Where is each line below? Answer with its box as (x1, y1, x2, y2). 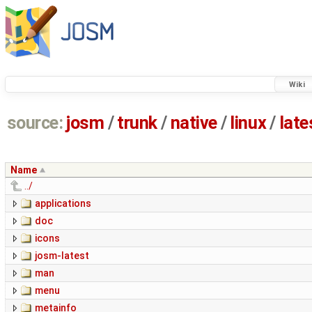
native (170, 113, 217, 134)
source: (6, 113, 63, 134)
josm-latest (35, 250, 89, 262)
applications (35, 198, 91, 210)
